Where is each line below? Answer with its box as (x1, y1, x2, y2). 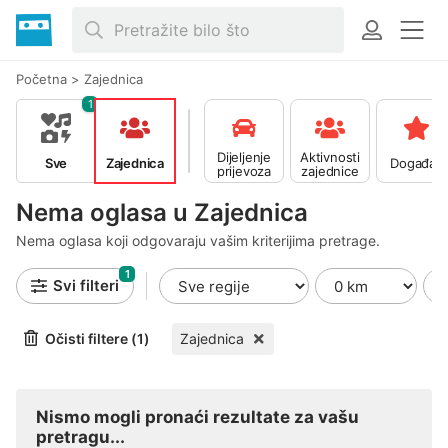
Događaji (390, 155, 442, 171)
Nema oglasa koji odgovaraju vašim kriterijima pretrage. (16, 232, 380, 249)
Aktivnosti (300, 148, 360, 165)
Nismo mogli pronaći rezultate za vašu (36, 407, 359, 427)
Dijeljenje (217, 148, 271, 165)
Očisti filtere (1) (45, 330, 150, 347)
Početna (16, 71, 67, 87)
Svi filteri (53, 276, 119, 295)
